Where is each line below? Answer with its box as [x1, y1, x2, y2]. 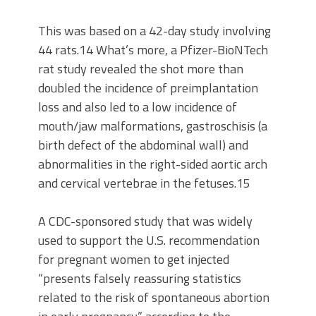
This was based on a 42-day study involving [38, 21, 271, 41]
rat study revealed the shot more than [38, 59, 243, 79]
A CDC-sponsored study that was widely [38, 212, 253, 231]
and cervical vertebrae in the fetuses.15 [38, 174, 250, 193]
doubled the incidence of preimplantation [38, 78, 258, 98]
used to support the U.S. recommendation [38, 231, 260, 250]
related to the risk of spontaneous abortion [38, 288, 269, 308]
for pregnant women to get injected [38, 250, 229, 269]
